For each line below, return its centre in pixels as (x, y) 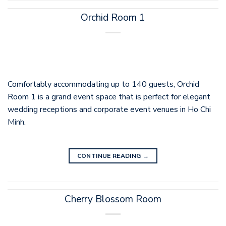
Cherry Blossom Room (113, 199)
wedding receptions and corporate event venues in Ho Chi (109, 110)
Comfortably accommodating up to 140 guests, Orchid (103, 84)
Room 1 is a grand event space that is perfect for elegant (109, 97)
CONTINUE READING (110, 156)
